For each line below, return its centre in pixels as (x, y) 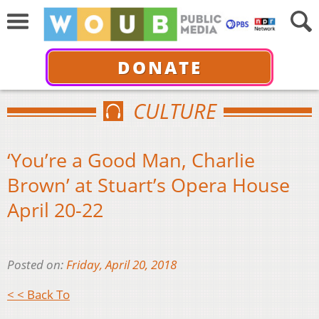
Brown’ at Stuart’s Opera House (148, 184)
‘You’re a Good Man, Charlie (131, 159)
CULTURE (174, 111)
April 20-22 (55, 209)
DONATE (159, 67)
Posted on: (37, 265)
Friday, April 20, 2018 (121, 265)
